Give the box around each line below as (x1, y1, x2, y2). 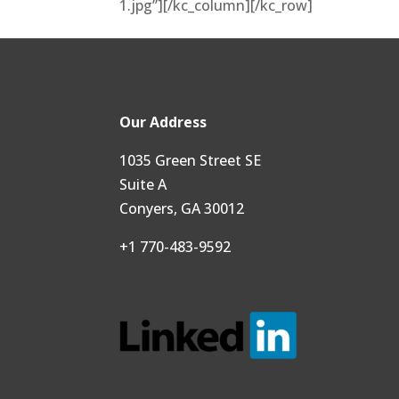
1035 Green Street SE (119, 150, 262, 170)
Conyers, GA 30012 (119, 198, 245, 218)
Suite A (119, 174, 167, 194)
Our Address (119, 111, 208, 132)
